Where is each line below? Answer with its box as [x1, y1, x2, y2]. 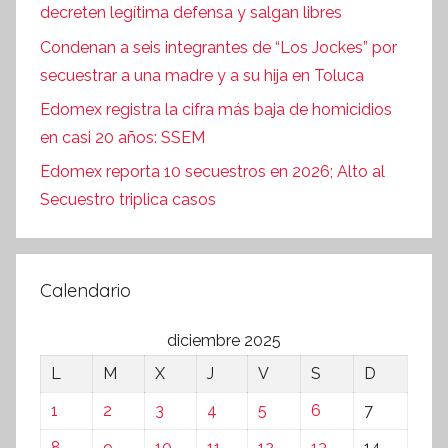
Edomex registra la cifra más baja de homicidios [40, 99, 392, 119]
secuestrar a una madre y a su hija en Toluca [40, 65, 364, 85]
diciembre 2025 [167, 331, 281, 351]
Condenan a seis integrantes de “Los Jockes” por [40, 37, 397, 57]
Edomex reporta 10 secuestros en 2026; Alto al [40, 162, 385, 182]
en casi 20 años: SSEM [40, 127, 205, 147]
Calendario [40, 279, 131, 303]
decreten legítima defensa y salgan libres [40, 3, 342, 23]
